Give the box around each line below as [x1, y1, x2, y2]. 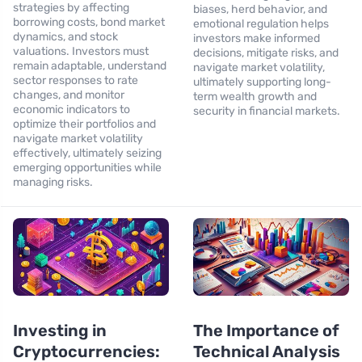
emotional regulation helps [193, 16, 329, 31]
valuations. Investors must [13, 44, 149, 58]
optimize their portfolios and [13, 116, 156, 131]
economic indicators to [13, 102, 130, 116]
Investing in [13, 321, 107, 341]
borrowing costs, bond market [13, 15, 165, 29]
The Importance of [193, 321, 339, 341]
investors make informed [193, 31, 320, 45]
